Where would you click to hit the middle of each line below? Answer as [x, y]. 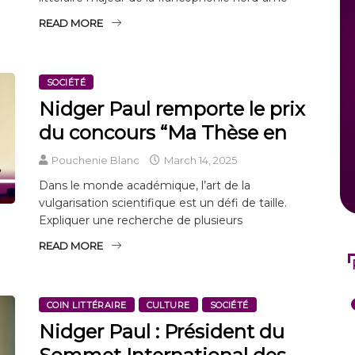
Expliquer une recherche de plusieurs [141, 220]
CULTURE [168, 305]
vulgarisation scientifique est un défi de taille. [163, 202]
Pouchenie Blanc [95, 160]
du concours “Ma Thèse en [163, 132]
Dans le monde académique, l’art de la [145, 185]
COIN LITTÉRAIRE [87, 305]
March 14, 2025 [199, 160]
